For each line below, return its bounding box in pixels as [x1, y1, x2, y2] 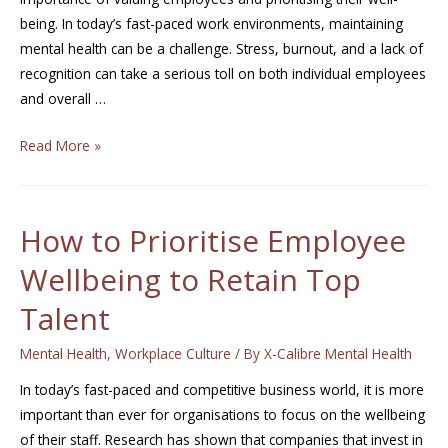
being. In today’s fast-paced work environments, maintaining [20, 14, 403, 34]
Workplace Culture [115, 344, 231, 364]
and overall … [20, 89, 106, 109]
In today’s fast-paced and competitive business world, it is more [20, 380, 424, 400]
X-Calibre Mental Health [264, 344, 412, 364]
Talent [20, 298, 110, 340]
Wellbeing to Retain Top [20, 259, 361, 301]
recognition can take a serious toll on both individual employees [20, 64, 426, 84]
